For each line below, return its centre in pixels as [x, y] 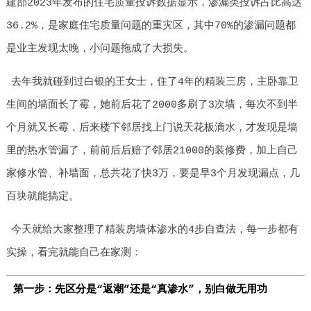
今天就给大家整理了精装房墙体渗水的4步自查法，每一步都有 [155, 230]
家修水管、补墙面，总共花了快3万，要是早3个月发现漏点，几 [153, 174]
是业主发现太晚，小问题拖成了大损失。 [100, 49]
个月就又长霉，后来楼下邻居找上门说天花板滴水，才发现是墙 [152, 128]
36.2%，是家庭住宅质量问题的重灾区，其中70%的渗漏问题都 [151, 26]
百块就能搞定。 [42, 197]
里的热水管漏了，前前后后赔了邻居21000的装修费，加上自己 [152, 151]
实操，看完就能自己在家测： [74, 253]
